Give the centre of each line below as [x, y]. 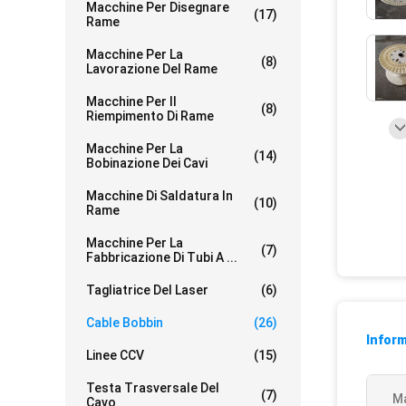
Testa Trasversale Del [153, 388]
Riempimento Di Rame [150, 116]
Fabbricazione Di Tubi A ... [162, 257]
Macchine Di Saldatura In [159, 196]
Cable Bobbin [125, 323]
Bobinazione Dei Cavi [147, 163]
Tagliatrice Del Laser [147, 290]
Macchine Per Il [131, 101]
